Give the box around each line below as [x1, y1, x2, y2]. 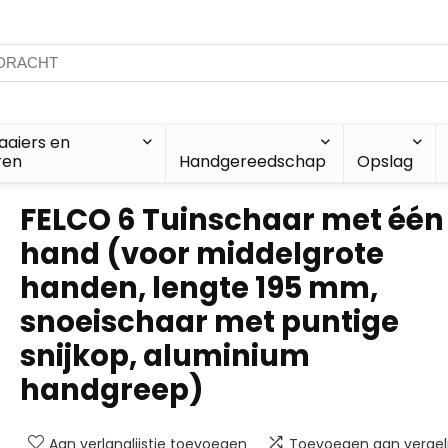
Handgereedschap [178, 150, 326, 173]
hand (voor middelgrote [20, 234, 384, 274]
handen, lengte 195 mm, [20, 268, 378, 308]
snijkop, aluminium [20, 336, 310, 376]
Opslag [356, 150, 413, 173]
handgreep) [20, 370, 204, 410]
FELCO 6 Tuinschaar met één [20, 200, 444, 240]
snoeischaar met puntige [20, 302, 399, 342]
